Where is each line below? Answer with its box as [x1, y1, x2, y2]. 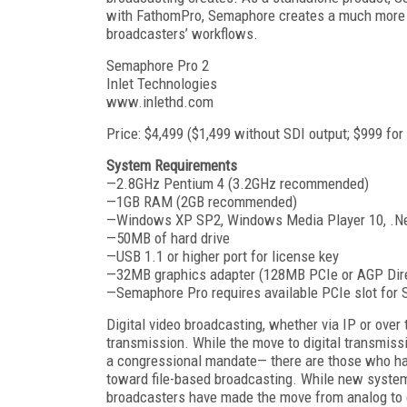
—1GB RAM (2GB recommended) [106, 192, 297, 211]
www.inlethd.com [106, 92, 213, 111]
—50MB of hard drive [106, 228, 230, 247]
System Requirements [106, 155, 237, 174]
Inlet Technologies [106, 74, 217, 93]
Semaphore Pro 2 [106, 55, 209, 74]
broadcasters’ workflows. [106, 24, 258, 43]
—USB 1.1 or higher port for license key [106, 246, 339, 265]
